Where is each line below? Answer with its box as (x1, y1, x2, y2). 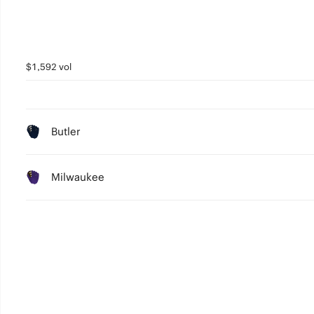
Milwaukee (50, 170, 104, 184)
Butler (50, 125, 81, 138)
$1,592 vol (25, 61, 71, 73)
